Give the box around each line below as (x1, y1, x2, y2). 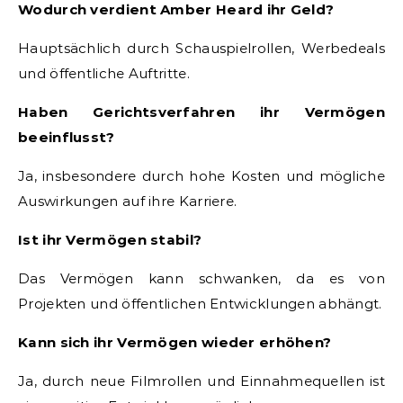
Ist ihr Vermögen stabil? (18, 230, 202, 248)
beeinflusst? (18, 128, 115, 146)
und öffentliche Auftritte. (18, 64, 190, 82)
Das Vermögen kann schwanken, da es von (18, 269, 385, 287)
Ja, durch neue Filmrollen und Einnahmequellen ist (18, 372, 385, 390)
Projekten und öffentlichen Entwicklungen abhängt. (18, 294, 382, 312)
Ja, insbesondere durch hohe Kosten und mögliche (18, 166, 385, 184)
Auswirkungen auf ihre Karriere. (18, 192, 237, 210)
